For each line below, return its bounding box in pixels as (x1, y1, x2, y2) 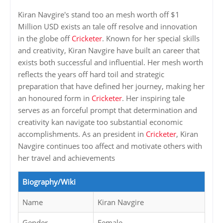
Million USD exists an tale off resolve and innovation (18, 21, 197, 32)
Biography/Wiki (22, 177, 76, 187)
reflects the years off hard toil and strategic (18, 69, 164, 80)
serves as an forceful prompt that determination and (18, 105, 197, 115)
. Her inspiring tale (122, 93, 185, 104)
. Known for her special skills (102, 33, 200, 44)
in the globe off (18, 33, 72, 44)
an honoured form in (18, 93, 92, 104)
